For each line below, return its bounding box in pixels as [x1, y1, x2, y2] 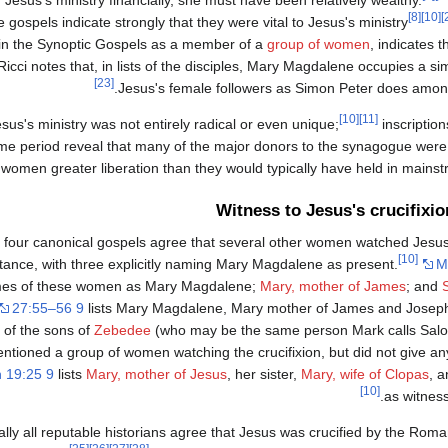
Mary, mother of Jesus [86, 366, 227, 383]
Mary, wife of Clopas [301, 366, 429, 383]
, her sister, [227, 366, 301, 383]
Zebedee [94, 322, 151, 339]
